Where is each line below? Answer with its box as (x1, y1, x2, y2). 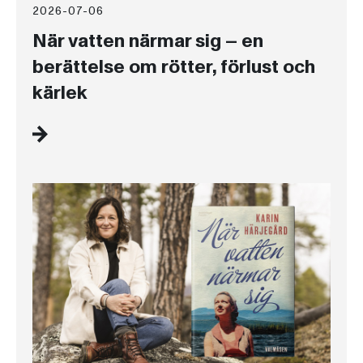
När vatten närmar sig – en (32, 28, 263, 55)
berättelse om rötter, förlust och (32, 53, 315, 81)
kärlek (32, 79, 88, 107)
